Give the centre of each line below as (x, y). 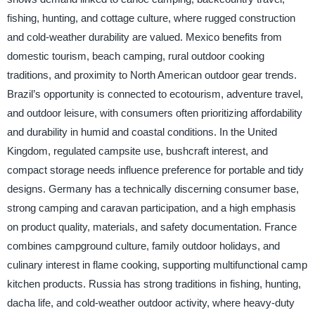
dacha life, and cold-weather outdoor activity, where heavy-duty (150, 303)
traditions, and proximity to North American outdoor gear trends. (152, 75)
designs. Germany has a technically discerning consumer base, (153, 189)
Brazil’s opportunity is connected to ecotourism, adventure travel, (155, 94)
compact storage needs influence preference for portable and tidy (155, 170)
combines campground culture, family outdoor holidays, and (143, 246)
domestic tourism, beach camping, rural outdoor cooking (135, 56)
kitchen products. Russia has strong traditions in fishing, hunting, (154, 284)
